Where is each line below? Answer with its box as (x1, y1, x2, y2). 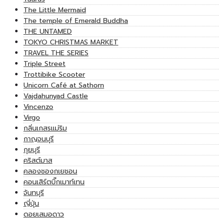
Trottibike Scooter (23, 69, 85, 80)
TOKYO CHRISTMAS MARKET (23, 37, 118, 48)
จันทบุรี (23, 188, 44, 198)
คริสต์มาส (23, 155, 52, 166)
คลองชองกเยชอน (23, 166, 77, 177)
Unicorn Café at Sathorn (23, 80, 104, 91)
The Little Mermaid (23, 5, 86, 16)
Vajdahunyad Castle (23, 91, 88, 102)
